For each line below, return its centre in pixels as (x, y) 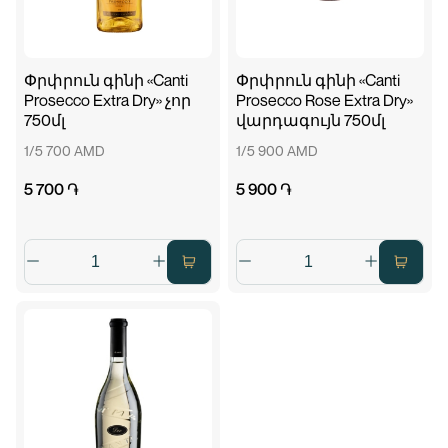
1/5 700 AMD (64, 150)
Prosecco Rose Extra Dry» (324, 100)
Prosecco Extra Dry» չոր (107, 100)
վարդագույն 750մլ (310, 120)
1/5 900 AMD (277, 150)
